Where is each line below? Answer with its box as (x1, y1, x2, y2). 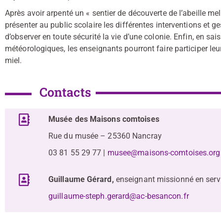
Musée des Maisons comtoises (48, 114, 159, 124)
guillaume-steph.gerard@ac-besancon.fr (48, 191, 189, 201)
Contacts (39, 84, 91, 101)
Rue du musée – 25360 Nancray (48, 131, 164, 141)
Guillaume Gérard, (48, 175, 116, 184)
